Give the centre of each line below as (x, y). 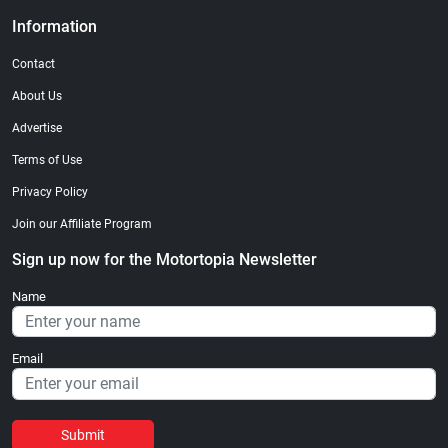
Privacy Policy (50, 191)
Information (54, 27)
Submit (83, 435)
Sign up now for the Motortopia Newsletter (164, 259)
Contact (33, 64)
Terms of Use (47, 159)
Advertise (37, 128)
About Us (37, 96)
